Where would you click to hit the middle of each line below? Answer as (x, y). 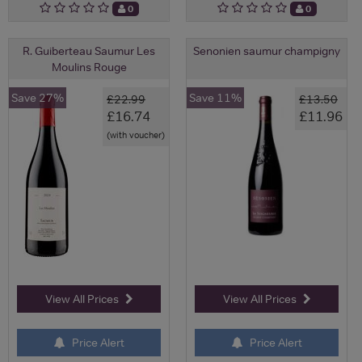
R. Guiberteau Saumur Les (89, 51)
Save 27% (38, 97)
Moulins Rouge (89, 67)
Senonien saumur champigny (267, 51)
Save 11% (215, 97)
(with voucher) (136, 135)
